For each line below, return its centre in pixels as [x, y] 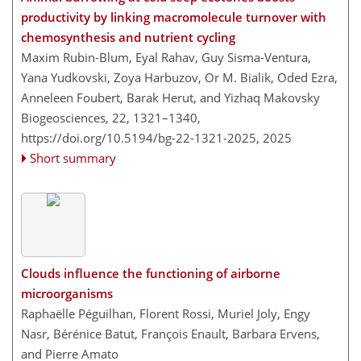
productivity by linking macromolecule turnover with [174, 17]
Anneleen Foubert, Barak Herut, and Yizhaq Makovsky [170, 98]
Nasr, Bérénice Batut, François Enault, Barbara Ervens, [170, 333]
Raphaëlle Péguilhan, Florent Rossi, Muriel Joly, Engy [166, 313]
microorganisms [67, 293]
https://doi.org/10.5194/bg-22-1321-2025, [140, 138]
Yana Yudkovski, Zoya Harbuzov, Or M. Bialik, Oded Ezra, [179, 78]
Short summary [73, 158]
